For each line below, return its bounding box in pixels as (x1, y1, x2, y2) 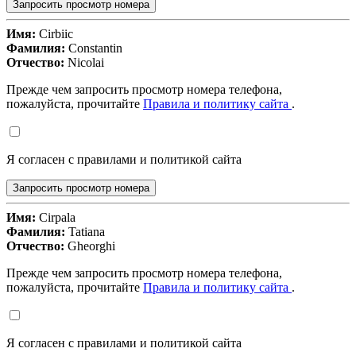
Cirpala (36, 211, 75, 225)
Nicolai (64, 56, 104, 70)
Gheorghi (64, 239, 115, 253)
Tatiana (65, 225, 105, 239)
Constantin (65, 41, 122, 56)
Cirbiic (36, 27, 73, 41)
